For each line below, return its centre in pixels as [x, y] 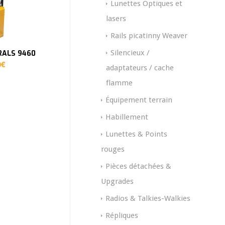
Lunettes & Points [136, 134]
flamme [119, 83]
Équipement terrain [139, 100]
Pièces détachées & [138, 166]
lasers [116, 19]
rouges [113, 149]
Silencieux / [130, 53]
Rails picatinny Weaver [149, 36]
